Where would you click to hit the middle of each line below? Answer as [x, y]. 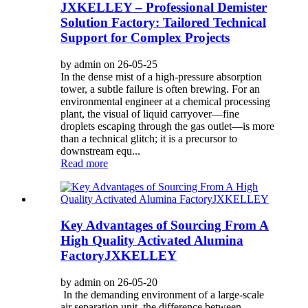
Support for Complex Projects [145, 37]
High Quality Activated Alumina [152, 241]
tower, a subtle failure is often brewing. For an [160, 89]
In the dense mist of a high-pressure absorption [161, 76]
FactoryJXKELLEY [119, 256]
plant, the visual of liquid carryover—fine [150, 113]
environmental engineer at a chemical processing [165, 101]
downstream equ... [100, 151]
